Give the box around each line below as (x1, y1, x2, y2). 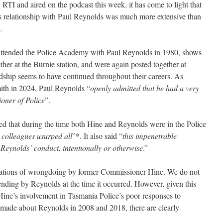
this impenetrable (122, 130, 177, 141)
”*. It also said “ (72, 130, 122, 141)
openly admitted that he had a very (90, 83, 199, 93)
